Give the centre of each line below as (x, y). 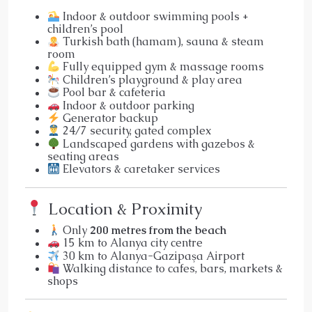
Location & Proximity (123, 209)
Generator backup (109, 118)
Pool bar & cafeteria (113, 93)
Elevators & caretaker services (140, 169)
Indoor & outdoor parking (127, 106)
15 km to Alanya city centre (132, 243)
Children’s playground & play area (151, 80)
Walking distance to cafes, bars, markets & (172, 269)
